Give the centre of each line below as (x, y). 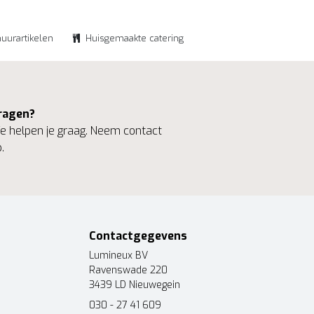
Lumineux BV (118, 255)
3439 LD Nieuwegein (135, 285)
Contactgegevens (138, 236)
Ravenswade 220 (128, 270)
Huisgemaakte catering (135, 38)
